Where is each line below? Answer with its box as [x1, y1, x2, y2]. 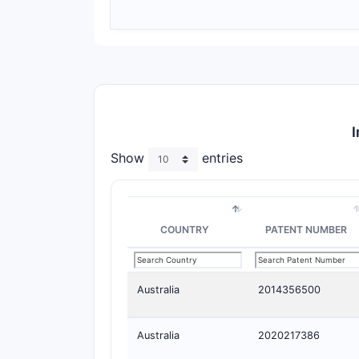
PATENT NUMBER [264, 224, 347, 236]
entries [198, 150, 243, 167]
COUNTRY [160, 224, 209, 236]
